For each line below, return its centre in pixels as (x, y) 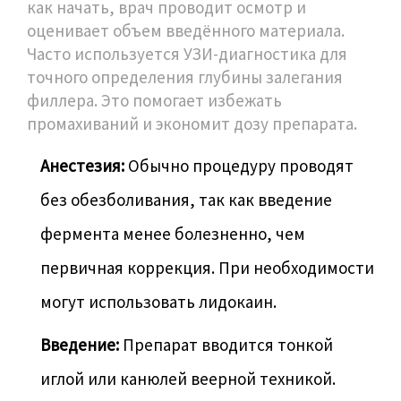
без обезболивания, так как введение (186, 199)
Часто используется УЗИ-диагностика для (187, 53)
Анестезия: (82, 165)
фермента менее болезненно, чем (173, 233)
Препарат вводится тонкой (226, 344)
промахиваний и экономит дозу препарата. (192, 123)
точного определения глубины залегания (185, 77)
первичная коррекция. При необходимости (207, 267)
